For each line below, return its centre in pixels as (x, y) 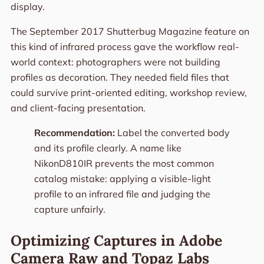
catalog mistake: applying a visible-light (122, 179)
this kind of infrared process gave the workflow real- (125, 47)
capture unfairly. (70, 209)
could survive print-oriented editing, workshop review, (128, 93)
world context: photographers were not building (115, 62)
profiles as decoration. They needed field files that (120, 77)
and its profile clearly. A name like (108, 148)
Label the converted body (172, 133)
